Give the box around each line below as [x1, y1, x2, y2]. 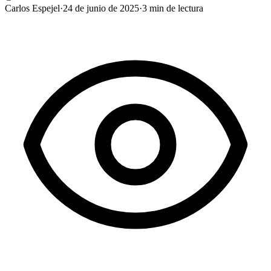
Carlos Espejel [5, 2, 60, 13]
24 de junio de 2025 [63, 2, 139, 13]
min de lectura [147, 2, 203, 13]
